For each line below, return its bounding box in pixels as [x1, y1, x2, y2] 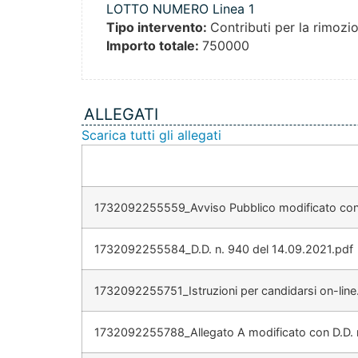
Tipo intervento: [106, 18, 210, 35]
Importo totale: [106, 37, 202, 54]
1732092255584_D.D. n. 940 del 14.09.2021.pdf [94, 241, 353, 256]
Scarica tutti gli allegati [82, 126, 221, 143]
